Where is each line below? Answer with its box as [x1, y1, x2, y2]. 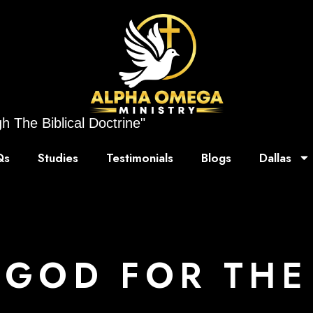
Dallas [259, 149, 291, 166]
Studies [37, 149, 78, 166]
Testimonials [105, 149, 173, 166]
